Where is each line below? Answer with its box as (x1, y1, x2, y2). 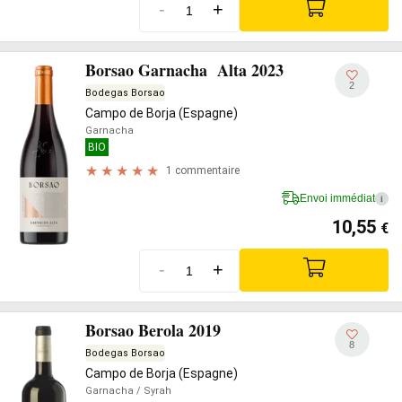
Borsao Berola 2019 (85, 319, 221, 342)
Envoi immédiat (300, 191, 375, 205)
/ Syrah (134, 385, 171, 397)
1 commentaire (166, 164, 240, 177)
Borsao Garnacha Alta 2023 (85, 57, 284, 82)
